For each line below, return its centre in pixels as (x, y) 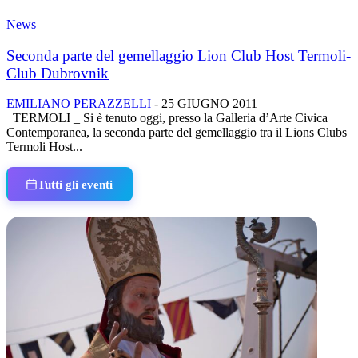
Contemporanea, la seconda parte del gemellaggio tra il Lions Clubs (177, 133)
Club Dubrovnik (58, 73)
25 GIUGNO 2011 (209, 104)
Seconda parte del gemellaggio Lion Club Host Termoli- (179, 55)
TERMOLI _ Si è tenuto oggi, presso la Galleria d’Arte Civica (167, 118)
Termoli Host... (44, 147)
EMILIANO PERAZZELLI (79, 104)
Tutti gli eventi (76, 184)
